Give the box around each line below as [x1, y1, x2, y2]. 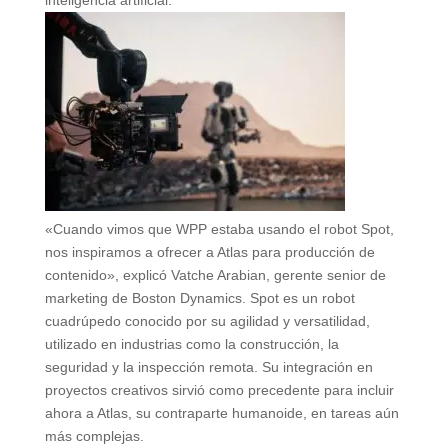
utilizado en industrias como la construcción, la [44, 335, 339, 352]
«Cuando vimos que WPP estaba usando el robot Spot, [44, 220, 394, 237]
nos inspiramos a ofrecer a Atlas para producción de [44, 243, 375, 260]
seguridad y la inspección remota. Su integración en [44, 358, 373, 375]
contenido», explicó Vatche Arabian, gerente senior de [44, 266, 386, 283]
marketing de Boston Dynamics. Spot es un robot [44, 289, 355, 306]
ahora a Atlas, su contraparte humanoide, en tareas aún [44, 404, 399, 421]
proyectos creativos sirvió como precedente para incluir [44, 381, 394, 398]
